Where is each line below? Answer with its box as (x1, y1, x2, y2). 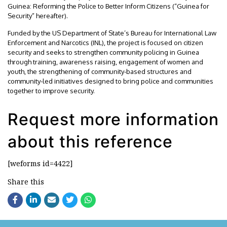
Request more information (8, 109, 219, 129)
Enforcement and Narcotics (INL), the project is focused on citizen (8, 39, 203, 47)
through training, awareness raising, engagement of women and (8, 58, 203, 66)
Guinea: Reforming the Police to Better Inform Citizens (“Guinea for (8, 2, 209, 10)
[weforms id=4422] (8, 159, 73, 168)
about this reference (8, 132, 173, 152)
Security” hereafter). (8, 12, 68, 20)
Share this (8, 177, 44, 186)
